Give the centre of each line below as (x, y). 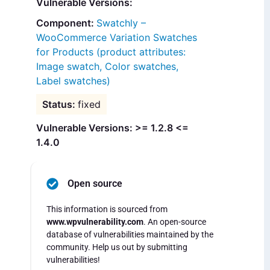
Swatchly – (121, 23)
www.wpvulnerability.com (95, 222)
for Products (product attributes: (111, 52)
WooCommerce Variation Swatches (117, 38)
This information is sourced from (107, 209)
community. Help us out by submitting (117, 247)
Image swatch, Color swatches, (107, 67)
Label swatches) (73, 81)
